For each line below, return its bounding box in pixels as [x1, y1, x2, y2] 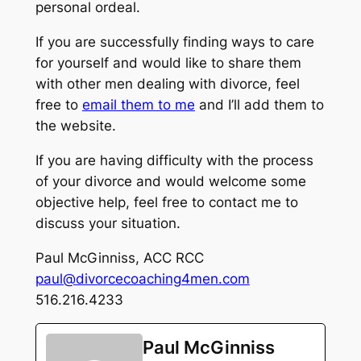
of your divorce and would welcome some [35, 172, 306, 189]
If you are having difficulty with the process [35, 151, 313, 168]
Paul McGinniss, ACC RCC [35, 249, 204, 266]
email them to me [81, 96, 195, 113]
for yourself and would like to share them [35, 54, 301, 71]
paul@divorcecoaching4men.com [35, 270, 250, 287]
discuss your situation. [35, 214, 180, 231]
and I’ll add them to [194, 96, 324, 113]
